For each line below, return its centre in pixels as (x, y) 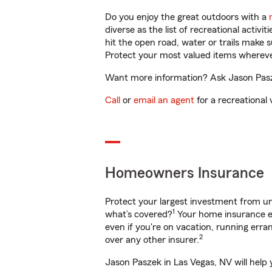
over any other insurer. (152, 240)
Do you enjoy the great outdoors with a (187, 17)
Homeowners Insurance (185, 173)
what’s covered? (139, 214)
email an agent (164, 100)
